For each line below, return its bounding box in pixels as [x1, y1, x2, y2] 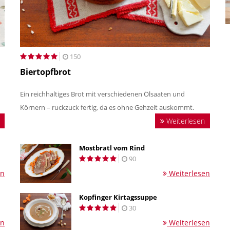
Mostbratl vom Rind [79, 143, 145, 152]
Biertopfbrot [20, 66, 71, 78]
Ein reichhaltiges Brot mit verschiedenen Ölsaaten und [20, 89, 185, 99]
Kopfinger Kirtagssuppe [79, 192, 157, 202]
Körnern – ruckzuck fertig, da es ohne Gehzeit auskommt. [20, 102, 196, 112]
